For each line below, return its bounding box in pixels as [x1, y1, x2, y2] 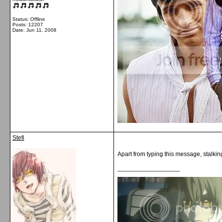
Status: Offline [12, 16, 45, 22]
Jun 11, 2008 [26, 27, 56, 33]
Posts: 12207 [12, 22, 43, 27]
